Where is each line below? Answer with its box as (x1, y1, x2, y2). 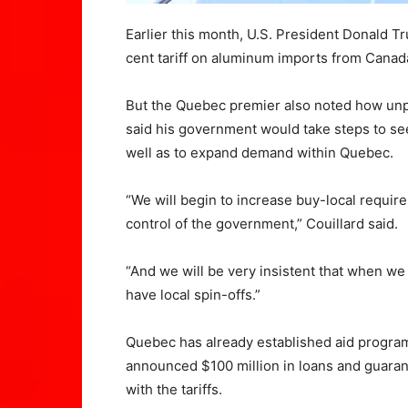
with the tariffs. (126, 381, 226, 399)
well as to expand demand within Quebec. (126, 144, 393, 162)
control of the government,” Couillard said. (126, 215, 402, 233)
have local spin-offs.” (126, 286, 264, 304)
